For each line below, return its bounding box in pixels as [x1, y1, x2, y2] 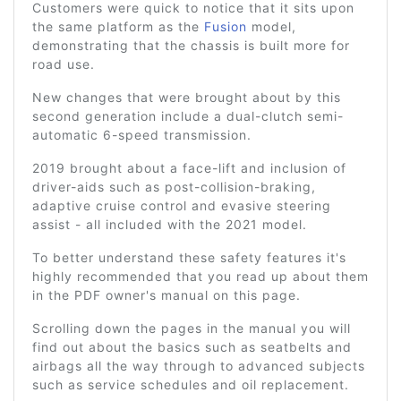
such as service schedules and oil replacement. [32, 377, 349, 392]
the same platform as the [32, 19, 204, 34]
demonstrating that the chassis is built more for [32, 38, 350, 53]
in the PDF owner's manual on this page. [32, 287, 301, 303]
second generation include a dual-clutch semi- [32, 108, 344, 124]
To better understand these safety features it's [32, 250, 346, 265]
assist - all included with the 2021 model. [32, 217, 307, 232]
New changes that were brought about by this [32, 90, 341, 105]
